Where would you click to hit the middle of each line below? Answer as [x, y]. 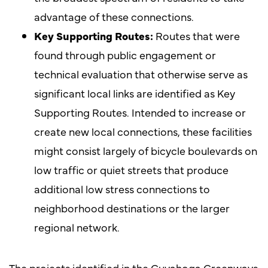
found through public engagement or [125, 54]
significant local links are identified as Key [134, 93]
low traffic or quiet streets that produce [131, 169]
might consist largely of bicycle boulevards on [145, 150]
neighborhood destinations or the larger [132, 208]
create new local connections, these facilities [143, 131]
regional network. [77, 227]
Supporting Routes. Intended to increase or [140, 112]
